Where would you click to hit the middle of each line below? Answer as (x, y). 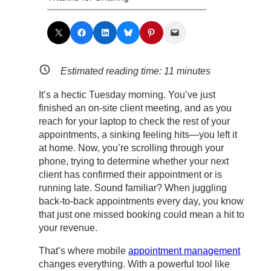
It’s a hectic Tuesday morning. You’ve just (127, 94)
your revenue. (68, 227)
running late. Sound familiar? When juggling (133, 188)
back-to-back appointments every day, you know (142, 201)
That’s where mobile (84, 250)
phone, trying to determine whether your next (134, 161)
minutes (193, 71)
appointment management (184, 250)
